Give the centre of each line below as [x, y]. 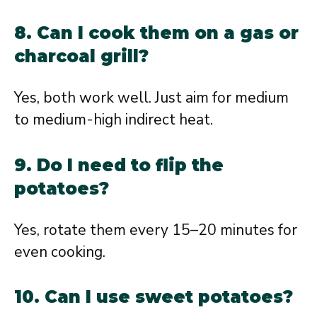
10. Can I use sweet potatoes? [154, 297]
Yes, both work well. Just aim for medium [151, 98]
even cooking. [60, 252]
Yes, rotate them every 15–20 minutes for [156, 230]
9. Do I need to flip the [119, 165]
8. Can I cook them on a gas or [156, 33]
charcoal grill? [81, 56]
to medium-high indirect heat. [114, 120]
